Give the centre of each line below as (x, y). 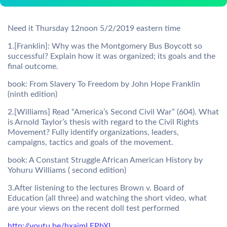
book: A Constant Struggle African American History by (105, 160)
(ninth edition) (32, 94)
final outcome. (33, 66)
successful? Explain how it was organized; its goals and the (111, 56)
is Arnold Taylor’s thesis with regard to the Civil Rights (103, 122)
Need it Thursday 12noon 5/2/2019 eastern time (94, 28)
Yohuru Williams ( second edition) (67, 170)
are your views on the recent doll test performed (93, 208)
